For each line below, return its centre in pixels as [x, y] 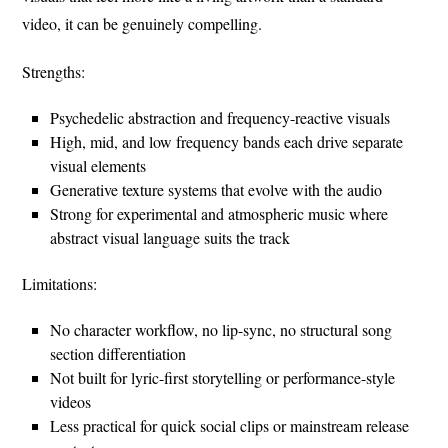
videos [71, 401]
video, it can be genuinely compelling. [142, 23]
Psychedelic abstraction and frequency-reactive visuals [220, 117]
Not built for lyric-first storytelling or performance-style [223, 377]
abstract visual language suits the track [170, 237]
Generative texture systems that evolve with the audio [216, 189]
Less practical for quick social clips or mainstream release [230, 425]
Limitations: [60, 283]
